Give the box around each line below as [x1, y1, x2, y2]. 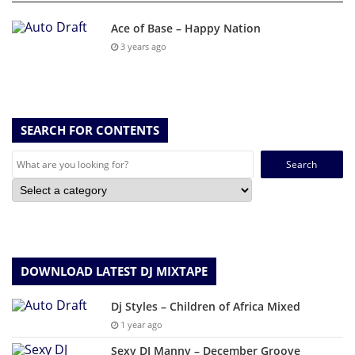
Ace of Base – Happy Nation [111, 21, 261, 36]
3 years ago [118, 40, 166, 53]
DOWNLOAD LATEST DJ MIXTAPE [21, 263, 208, 280]
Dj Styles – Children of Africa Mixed [111, 299, 300, 315]
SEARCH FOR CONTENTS [21, 122, 159, 139]
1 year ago [118, 319, 162, 331]
